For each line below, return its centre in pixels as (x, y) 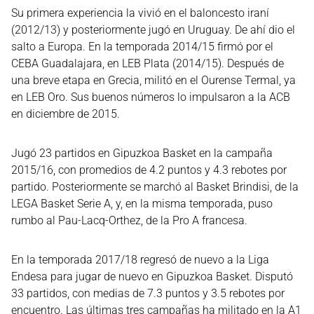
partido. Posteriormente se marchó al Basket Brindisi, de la (155, 186)
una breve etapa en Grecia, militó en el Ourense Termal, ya (153, 80)
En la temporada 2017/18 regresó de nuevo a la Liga (140, 259)
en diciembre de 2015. (66, 114)
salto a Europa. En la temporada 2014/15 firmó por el (142, 46)
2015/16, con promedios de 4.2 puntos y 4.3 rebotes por (149, 170)
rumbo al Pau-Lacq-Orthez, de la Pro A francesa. (129, 220)
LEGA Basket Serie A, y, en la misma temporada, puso (142, 203)
